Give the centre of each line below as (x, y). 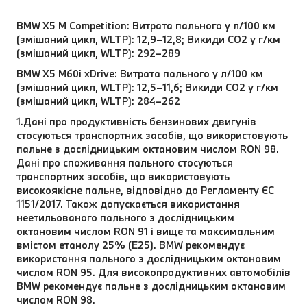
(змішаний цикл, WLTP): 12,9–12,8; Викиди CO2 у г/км (148, 39)
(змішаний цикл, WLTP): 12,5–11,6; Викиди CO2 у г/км (147, 87)
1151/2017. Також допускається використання (128, 204)
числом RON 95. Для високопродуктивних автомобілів (153, 272)
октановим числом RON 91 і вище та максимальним (146, 231)
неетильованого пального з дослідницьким (125, 217)
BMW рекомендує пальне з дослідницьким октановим (151, 286)
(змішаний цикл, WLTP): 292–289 (98, 53)
